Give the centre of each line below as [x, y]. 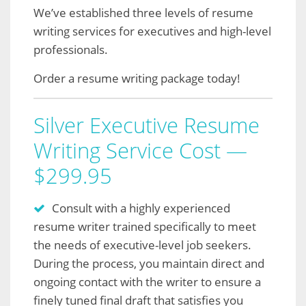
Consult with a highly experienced [141, 208]
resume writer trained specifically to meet [145, 226]
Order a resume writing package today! [137, 78]
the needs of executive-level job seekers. [142, 245]
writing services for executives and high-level [152, 31]
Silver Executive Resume [147, 125]
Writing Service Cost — [140, 150]
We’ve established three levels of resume [143, 13]
